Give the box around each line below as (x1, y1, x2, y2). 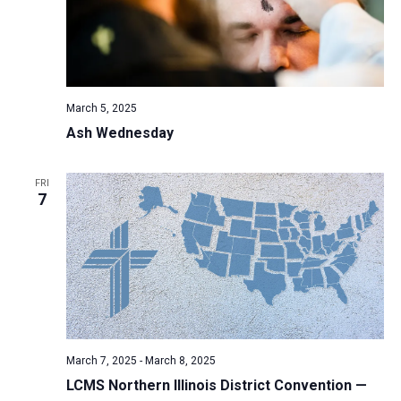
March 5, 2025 (65, 101, 137, 115)
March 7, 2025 (65, 354, 137, 368)
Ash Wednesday (65, 124, 174, 141)
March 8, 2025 (144, 354, 216, 368)
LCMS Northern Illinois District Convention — (65, 377, 367, 395)
